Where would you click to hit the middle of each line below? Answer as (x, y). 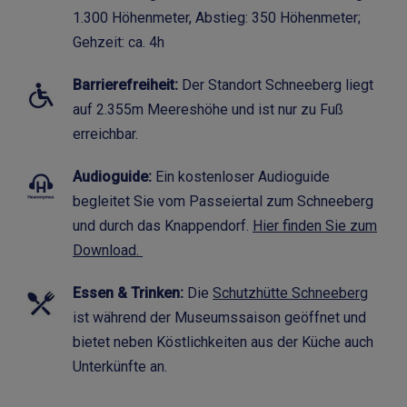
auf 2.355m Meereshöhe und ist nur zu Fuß (208, 109)
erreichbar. (105, 134)
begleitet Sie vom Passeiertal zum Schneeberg (223, 201)
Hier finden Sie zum (315, 225)
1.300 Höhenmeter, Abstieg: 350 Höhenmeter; (217, 17)
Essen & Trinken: (128, 293)
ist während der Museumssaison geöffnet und (219, 317)
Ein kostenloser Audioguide (243, 176)
